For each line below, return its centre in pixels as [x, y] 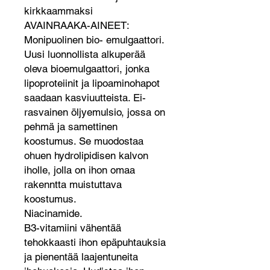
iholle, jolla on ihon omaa [80, 170]
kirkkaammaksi [58, 11]
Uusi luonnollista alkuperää [85, 54]
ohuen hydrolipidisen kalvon [86, 155]
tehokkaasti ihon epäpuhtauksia [95, 242]
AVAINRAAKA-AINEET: [77, 25]
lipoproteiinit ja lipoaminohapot [92, 83]
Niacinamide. [53, 213]
